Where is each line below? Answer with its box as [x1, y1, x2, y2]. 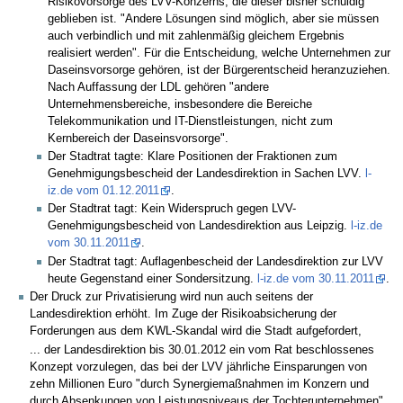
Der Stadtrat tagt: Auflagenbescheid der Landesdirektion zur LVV [48, 255, 384, 268]
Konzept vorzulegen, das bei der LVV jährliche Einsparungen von [30, 361, 367, 374]
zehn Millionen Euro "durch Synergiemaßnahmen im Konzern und [30, 378, 369, 391]
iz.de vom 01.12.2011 [48, 184, 160, 198]
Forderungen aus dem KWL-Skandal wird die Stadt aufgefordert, [30, 324, 362, 337]
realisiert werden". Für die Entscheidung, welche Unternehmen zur [48, 46, 391, 59]
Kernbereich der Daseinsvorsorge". [48, 131, 229, 145]
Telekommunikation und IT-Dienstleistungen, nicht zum [48, 114, 334, 128]
